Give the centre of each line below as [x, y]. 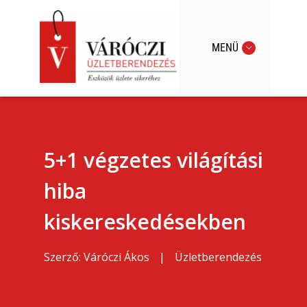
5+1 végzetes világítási [153, 160]
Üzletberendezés [218, 257]
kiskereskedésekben [145, 222]
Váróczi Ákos [116, 257]
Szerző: [64, 257]
